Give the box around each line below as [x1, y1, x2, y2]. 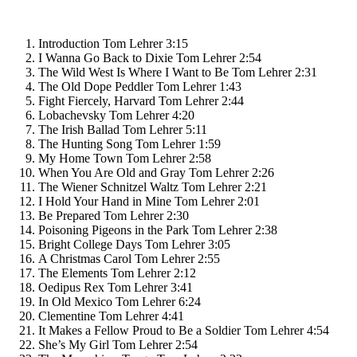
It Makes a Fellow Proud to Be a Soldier [38, 323, 241, 337]
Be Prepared [38, 208, 100, 222]
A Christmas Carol [38, 251, 131, 265]
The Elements [38, 265, 108, 280]
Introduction [38, 36, 100, 50]
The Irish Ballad [38, 122, 120, 136]
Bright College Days [38, 237, 142, 251]
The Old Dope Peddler [38, 79, 153, 93]
